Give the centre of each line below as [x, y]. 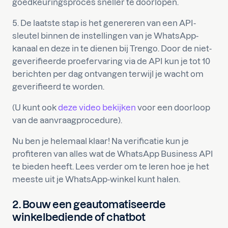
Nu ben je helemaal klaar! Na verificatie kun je [101, 141]
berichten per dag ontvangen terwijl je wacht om [108, 74]
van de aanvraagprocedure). [67, 120]
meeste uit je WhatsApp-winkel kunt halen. [96, 179]
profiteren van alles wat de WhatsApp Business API [113, 153]
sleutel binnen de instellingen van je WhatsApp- [105, 35]
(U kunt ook [35, 107]
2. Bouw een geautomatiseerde [89, 204]
